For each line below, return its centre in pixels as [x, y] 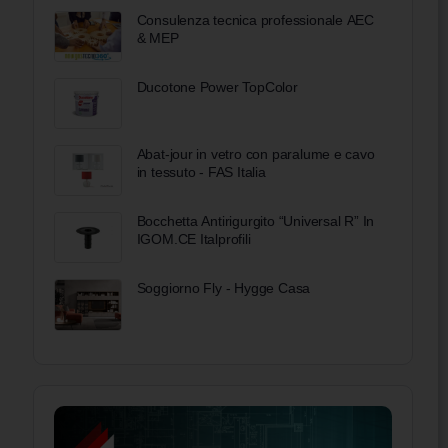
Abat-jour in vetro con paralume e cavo [255, 154]
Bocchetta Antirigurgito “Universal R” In [255, 221]
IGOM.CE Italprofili [193, 239]
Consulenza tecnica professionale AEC [255, 19]
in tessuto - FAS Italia [201, 172]
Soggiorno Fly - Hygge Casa [223, 288]
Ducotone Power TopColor [217, 86]
